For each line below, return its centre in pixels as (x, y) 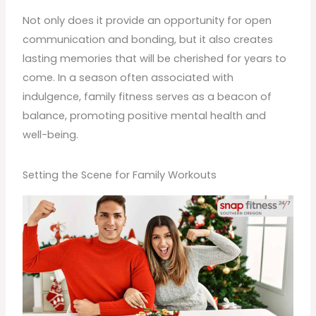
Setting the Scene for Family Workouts (120, 175)
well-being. (51, 134)
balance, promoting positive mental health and (145, 115)
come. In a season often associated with (128, 77)
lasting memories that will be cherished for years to (155, 58)
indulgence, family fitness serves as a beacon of (147, 96)
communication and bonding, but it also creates (148, 39)
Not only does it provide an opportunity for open (147, 20)
